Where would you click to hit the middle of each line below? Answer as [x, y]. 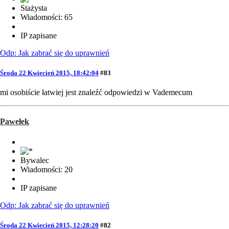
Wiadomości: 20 [47, 169]
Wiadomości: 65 [47, 17]
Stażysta [34, 8]
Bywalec [35, 160]
